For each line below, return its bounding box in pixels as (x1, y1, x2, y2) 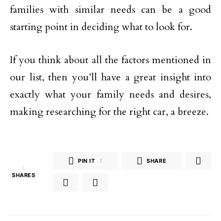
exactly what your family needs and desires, (10, 88, 211, 101)
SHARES (12, 172, 36, 179)
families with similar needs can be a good (10, 3, 211, 16)
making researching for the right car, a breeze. (10, 105, 209, 118)
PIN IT (78, 157, 95, 164)
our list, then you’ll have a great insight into (10, 71, 211, 84)
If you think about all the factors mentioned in (10, 53, 211, 67)
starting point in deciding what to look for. (10, 20, 192, 34)
